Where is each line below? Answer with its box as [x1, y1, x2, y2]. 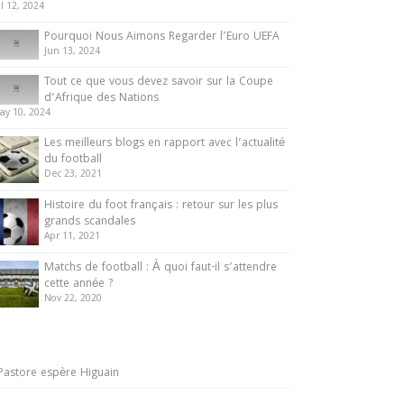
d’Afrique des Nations [44, 89, 159, 108]
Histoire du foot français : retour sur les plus [44, 197, 278, 216]
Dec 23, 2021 [44, 167, 102, 183]
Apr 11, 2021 [44, 229, 100, 245]
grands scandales [44, 213, 135, 232]
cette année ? [44, 275, 113, 294]
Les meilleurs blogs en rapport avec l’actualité [44, 134, 285, 153]
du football [44, 151, 102, 170]
